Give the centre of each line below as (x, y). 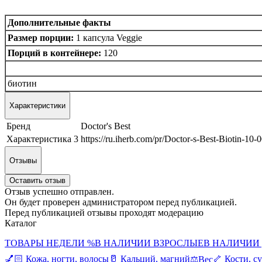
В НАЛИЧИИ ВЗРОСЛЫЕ (149, 243)
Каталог (21, 223)
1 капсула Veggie (108, 37)
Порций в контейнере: (54, 53)
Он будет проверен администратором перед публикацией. (121, 202)
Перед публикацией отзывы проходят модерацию (104, 212)
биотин (22, 83)
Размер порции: (41, 37)
